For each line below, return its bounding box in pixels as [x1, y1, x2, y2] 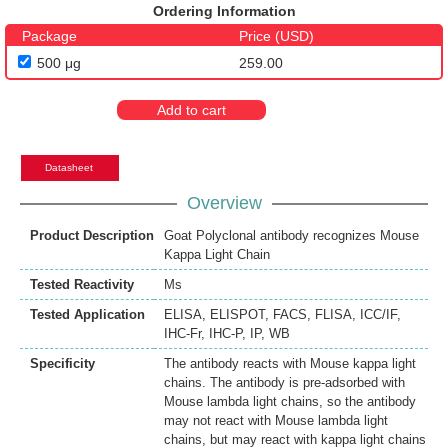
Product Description [30, 228, 154, 244]
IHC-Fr [164, 326, 201, 342]
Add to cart [157, 102, 226, 119]
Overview [186, 193, 262, 214]
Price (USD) [239, 28, 314, 45]
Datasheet [45, 162, 93, 174]
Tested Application [30, 307, 145, 323]
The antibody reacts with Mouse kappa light [164, 356, 416, 372]
